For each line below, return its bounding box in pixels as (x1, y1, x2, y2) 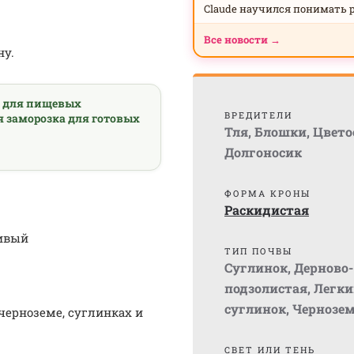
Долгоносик (224, 144, 302, 160)
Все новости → (204, 32, 281, 47)
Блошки (254, 123, 307, 140)
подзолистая (224, 280, 307, 296)
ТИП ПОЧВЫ (224, 245, 292, 257)
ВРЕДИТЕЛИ (224, 109, 292, 121)
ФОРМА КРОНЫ (224, 187, 311, 199)
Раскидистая (224, 201, 309, 218)
